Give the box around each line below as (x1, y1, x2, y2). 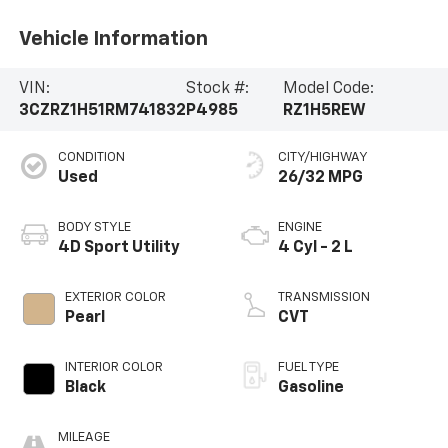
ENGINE (278, 221, 322, 235)
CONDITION (57, 151, 125, 165)
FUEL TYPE (278, 361, 339, 375)
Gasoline (278, 380, 344, 397)
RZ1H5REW (283, 102, 367, 119)
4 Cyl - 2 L (278, 240, 353, 257)
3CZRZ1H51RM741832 (18, 102, 186, 119)
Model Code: (283, 80, 375, 97)
